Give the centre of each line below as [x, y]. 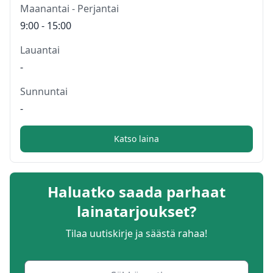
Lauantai [40, 50]
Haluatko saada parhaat [136, 191]
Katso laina [136, 138]
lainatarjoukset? [136, 211]
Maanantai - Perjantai [69, 8]
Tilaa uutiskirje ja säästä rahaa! [136, 233]
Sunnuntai [44, 91]
